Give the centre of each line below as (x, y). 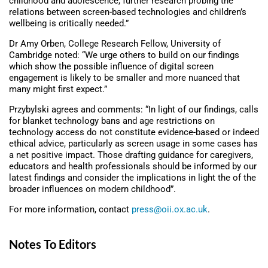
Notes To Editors (53, 244)
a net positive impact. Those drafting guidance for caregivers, (131, 155)
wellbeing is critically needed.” (69, 24)
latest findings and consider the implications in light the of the (133, 178)
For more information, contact (70, 210)
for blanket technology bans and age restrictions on (112, 121)
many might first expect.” (58, 89)
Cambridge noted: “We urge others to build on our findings (124, 55)
